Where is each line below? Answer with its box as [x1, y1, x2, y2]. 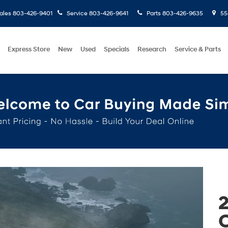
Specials [104, 45, 129, 53]
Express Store [8, 45, 50, 53]
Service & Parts [175, 45, 221, 53]
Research [137, 45, 166, 53]
